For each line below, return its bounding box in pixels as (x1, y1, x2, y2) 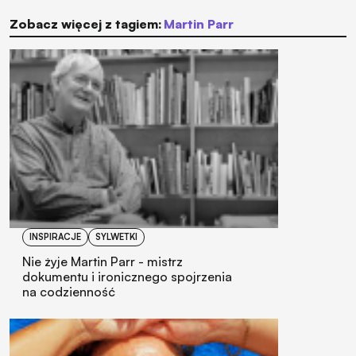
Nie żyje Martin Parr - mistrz (22, 253, 183, 270)
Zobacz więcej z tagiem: (10, 15, 162, 32)
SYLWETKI (95, 231, 137, 243)
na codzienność (22, 284, 115, 300)
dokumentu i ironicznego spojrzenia (22, 269, 232, 285)
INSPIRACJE (29, 231, 81, 243)
